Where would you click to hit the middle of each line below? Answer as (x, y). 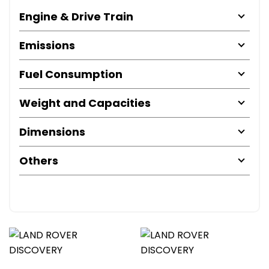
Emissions (47, 45)
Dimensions (52, 131)
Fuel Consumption (71, 74)
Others (39, 160)
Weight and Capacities (85, 103)
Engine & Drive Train (76, 16)
